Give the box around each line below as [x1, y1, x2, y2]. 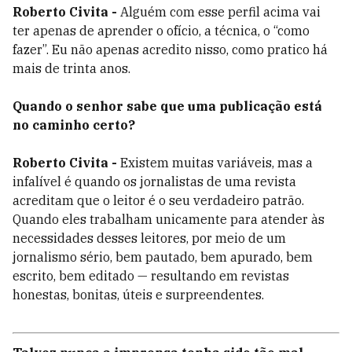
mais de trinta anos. [13, 60, 130, 76]
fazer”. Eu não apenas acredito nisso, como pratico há [13, 42, 328, 57]
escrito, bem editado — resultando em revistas [13, 268, 289, 284]
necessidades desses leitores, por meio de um [13, 230, 286, 246]
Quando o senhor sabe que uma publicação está [13, 98, 322, 114]
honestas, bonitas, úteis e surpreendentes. [13, 287, 264, 302]
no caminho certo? [13, 117, 135, 133]
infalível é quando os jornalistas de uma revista [13, 174, 296, 189]
